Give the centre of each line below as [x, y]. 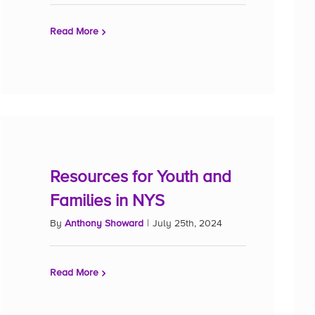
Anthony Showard [104, 224]
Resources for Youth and [141, 177]
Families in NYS [107, 201]
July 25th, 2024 [187, 224]
